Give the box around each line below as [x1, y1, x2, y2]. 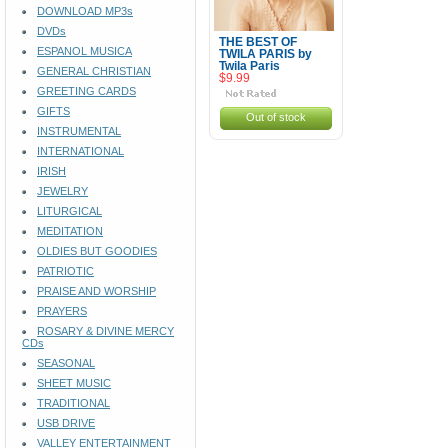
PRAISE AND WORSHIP [37, 285, 156, 297]
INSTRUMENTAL [37, 125, 121, 137]
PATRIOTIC [37, 265, 94, 277]
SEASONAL [37, 357, 95, 369]
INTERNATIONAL [37, 145, 124, 157]
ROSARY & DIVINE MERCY [37, 325, 174, 337]
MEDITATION [37, 225, 103, 237]
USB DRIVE [37, 417, 95, 429]
